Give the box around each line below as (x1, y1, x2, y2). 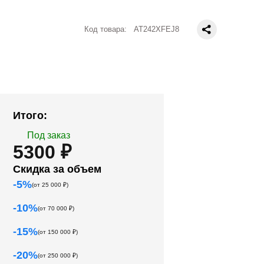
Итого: (13, 110, 48, 121)
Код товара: (84, 25, 129, 34)
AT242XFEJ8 (134, 25, 179, 34)
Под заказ (27, 130, 71, 140)
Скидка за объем (13, 163, 102, 175)
